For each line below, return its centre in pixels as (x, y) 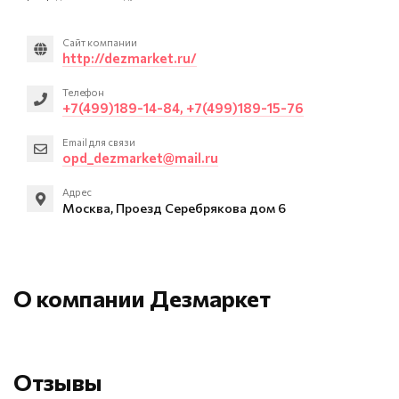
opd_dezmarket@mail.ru (140, 158)
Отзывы (58, 382)
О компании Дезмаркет (142, 298)
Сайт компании (100, 42)
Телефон (83, 92)
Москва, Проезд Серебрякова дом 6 (174, 208)
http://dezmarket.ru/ (130, 58)
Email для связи (99, 142)
